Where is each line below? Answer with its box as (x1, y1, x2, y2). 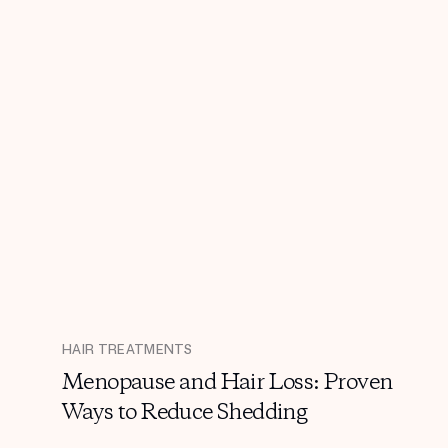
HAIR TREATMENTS (62, 342, 193, 359)
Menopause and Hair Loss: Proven (62, 368, 393, 399)
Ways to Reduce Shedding (62, 398, 308, 429)
